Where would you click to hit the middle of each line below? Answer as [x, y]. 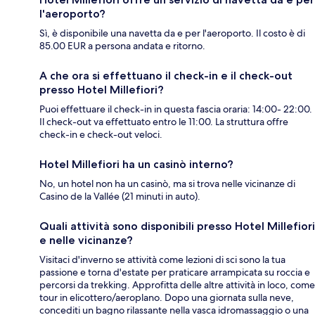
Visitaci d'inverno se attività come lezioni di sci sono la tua [162, 260]
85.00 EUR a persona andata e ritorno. [122, 46]
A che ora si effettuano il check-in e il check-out [166, 76]
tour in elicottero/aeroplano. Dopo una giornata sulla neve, [167, 298]
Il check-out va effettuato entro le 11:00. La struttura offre [164, 122]
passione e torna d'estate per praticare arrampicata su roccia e [175, 272]
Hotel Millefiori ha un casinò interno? [136, 165]
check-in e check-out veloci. [101, 135]
